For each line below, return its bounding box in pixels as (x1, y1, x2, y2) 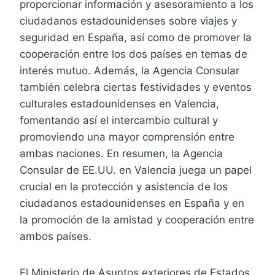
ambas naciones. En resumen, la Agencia (20, 147, 223, 160)
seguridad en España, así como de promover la (20, 31, 252, 44)
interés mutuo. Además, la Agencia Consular (20, 64, 239, 77)
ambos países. (20, 230, 91, 242)
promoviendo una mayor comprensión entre (20, 130, 234, 143)
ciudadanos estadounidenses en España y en (20, 196, 244, 209)
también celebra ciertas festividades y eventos (20, 80, 252, 93)
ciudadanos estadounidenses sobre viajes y (20, 14, 237, 27)
